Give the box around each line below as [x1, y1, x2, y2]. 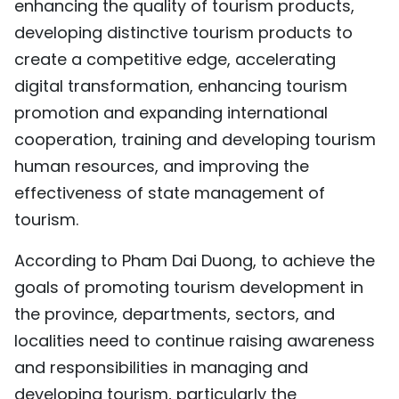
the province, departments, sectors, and [14, 303, 335, 325]
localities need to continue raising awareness [14, 330, 375, 352]
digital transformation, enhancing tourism [14, 75, 347, 97]
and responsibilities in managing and [14, 356, 308, 379]
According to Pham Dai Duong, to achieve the [14, 249, 375, 272]
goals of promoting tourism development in [14, 276, 363, 298]
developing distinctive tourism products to [14, 21, 353, 44]
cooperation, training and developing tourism [14, 128, 376, 151]
